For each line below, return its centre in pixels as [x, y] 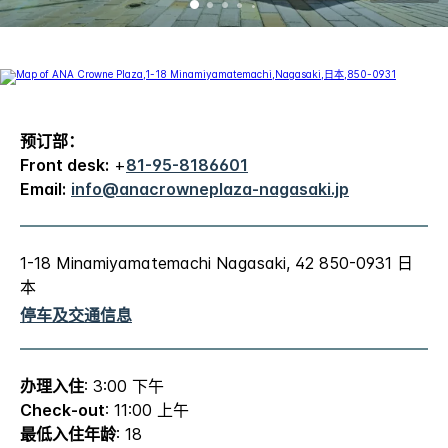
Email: [43, 189]
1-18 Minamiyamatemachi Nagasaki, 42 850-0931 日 [216, 263]
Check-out [62, 410]
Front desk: [64, 165]
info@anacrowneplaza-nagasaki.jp [210, 189]
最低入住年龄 [68, 434]
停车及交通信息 [76, 315]
